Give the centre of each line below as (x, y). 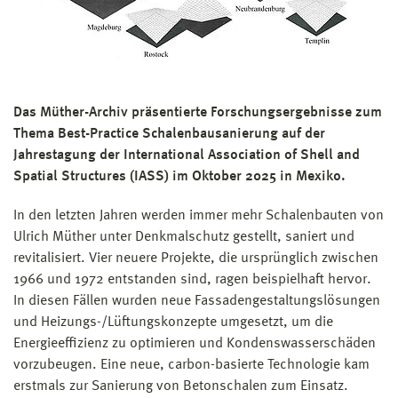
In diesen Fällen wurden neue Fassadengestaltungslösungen (197, 301)
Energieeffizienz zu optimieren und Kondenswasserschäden (195, 343)
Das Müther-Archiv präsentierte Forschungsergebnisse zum (198, 112)
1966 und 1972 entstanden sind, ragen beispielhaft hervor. (192, 279)
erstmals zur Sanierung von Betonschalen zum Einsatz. (181, 386)
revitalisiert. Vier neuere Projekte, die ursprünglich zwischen (196, 258)
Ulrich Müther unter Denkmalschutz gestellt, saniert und (184, 237)
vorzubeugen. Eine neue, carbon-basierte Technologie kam (191, 365)
